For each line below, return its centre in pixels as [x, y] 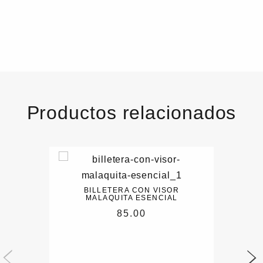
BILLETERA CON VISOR [131, 190]
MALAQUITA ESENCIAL [131, 198]
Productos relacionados [131, 113]
